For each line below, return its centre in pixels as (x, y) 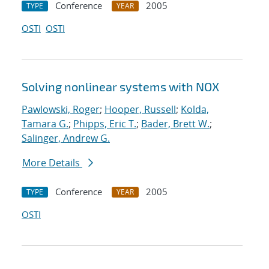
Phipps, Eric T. (105, 124)
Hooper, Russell (140, 110)
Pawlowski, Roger (61, 110)
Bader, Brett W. (175, 124)
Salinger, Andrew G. (66, 138)
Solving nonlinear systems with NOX (120, 87)
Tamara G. (45, 124)
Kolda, (195, 110)
